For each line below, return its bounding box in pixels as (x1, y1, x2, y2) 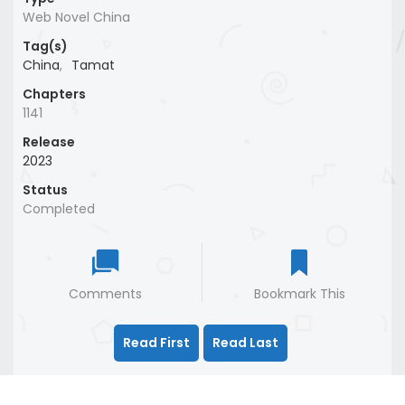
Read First (122, 334, 190, 353)
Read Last (212, 334, 278, 353)
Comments (69, 285, 142, 304)
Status (23, 181, 68, 200)
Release (23, 133, 75, 152)
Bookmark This (253, 285, 345, 304)
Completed (23, 200, 95, 219)
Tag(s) (23, 37, 68, 56)
